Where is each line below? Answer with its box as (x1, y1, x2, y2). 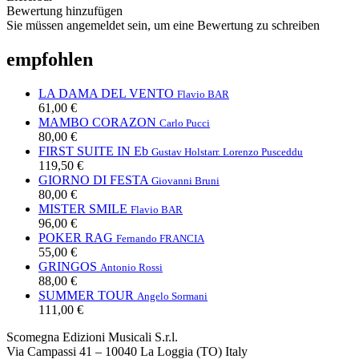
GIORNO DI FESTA (38, 172, 148, 187)
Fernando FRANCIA (116, 232, 204, 244)
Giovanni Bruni (151, 174, 220, 187)
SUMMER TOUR (38, 288, 134, 302)
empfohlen (6, 48, 93, 70)
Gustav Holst (151, 145, 208, 158)
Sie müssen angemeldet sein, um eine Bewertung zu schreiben (6, 18, 320, 32)
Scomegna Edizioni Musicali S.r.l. (6, 329, 178, 344)
